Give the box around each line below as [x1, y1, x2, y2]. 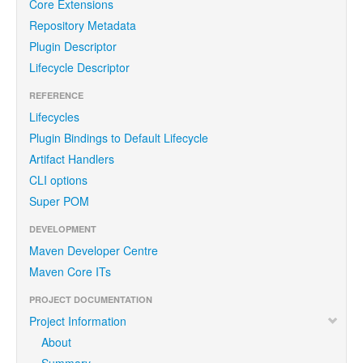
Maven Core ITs [29, 263, 111, 280]
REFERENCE [29, 88, 83, 101]
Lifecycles [29, 108, 79, 125]
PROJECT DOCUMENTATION [29, 293, 152, 305]
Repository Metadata [29, 16, 136, 33]
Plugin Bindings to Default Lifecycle [29, 129, 208, 146]
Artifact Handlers [29, 150, 114, 167]
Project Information [29, 312, 126, 329]
